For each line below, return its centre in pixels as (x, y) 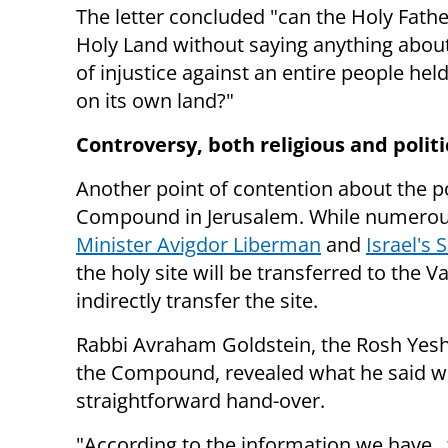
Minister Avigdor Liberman (198, 245)
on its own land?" (155, 101)
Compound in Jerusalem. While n (226, 217)
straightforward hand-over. (203, 401)
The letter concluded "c (182, 17)
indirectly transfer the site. (197, 301)
